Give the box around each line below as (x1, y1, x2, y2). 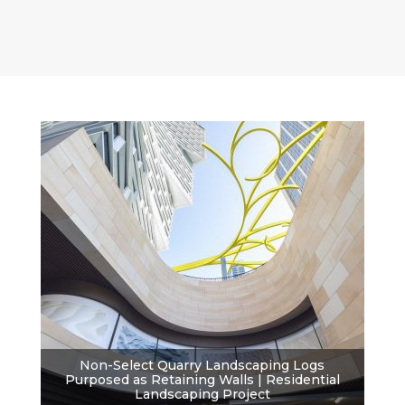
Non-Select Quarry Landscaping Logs (80, 357, 325, 374)
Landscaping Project (134, 386, 270, 403)
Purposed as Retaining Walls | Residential (64, 372, 340, 389)
